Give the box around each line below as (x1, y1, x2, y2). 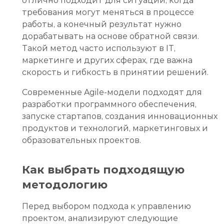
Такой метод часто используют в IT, (22, 43, 175, 53)
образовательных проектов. (22, 135, 141, 145)
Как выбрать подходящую (22, 162, 184, 176)
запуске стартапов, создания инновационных (22, 111, 217, 121)
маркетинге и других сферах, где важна (22, 55, 192, 65)
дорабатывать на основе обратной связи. (22, 31, 199, 41)
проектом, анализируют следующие (22, 213, 178, 223)
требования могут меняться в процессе (22, 7, 194, 17)
